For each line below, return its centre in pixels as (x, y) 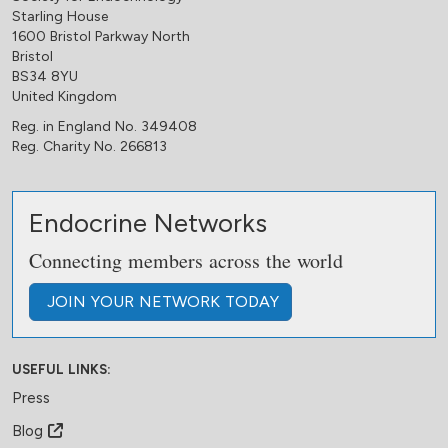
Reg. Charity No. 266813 (89, 146)
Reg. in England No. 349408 (104, 126)
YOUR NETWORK (155, 301)
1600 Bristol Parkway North (101, 36)
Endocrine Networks (148, 223)
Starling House (60, 16)
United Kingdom (64, 96)
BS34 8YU (45, 76)
